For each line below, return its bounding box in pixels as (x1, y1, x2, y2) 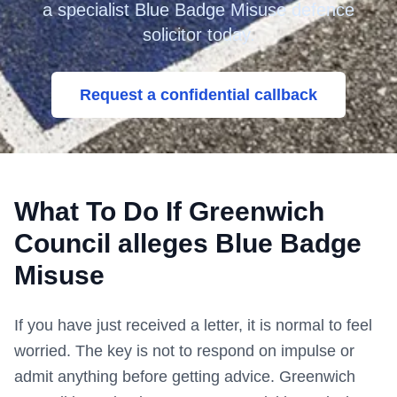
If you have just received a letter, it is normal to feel (14, 316, 372, 334)
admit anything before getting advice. (14, 368, 279, 385)
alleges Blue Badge (111, 229, 362, 258)
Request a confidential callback (80, 86, 317, 104)
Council (14, 229, 111, 258)
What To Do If (14, 197, 189, 226)
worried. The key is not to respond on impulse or (14, 342, 354, 360)
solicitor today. (142, 25, 255, 44)
